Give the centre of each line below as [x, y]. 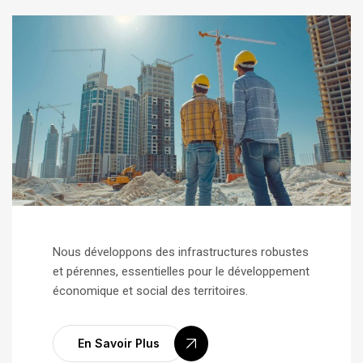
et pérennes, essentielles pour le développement [181, 271]
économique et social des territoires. [152, 290]
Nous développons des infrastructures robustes [181, 252]
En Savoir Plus [119, 343]
